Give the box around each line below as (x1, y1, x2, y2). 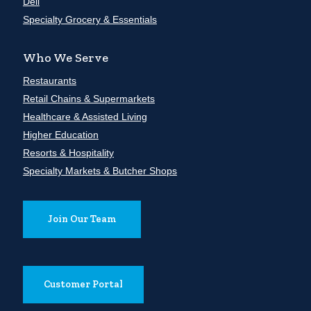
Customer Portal (43, 278, 123, 291)
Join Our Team (47, 213, 116, 226)
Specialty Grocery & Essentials (22, 14, 157, 26)
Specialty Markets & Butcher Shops (22, 165, 177, 177)
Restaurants (22, 75, 76, 87)
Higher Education (22, 129, 99, 141)
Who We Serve (22, 50, 108, 66)
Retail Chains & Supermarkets (22, 93, 155, 105)
